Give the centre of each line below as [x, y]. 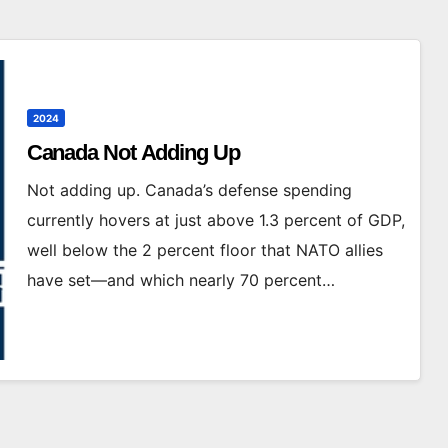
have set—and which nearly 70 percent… [180, 279]
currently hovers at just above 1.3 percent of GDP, [215, 219]
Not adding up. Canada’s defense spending [189, 189]
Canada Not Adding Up [133, 152]
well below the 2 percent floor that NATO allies [204, 249]
